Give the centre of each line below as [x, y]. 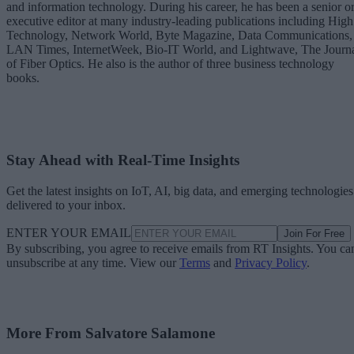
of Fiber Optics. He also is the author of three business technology [170, 63]
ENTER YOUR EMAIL [69, 232]
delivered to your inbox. [66, 205]
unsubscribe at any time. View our [93, 262]
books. [23, 77]
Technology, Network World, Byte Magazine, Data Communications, [179, 35]
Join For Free [314, 233]
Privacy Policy [271, 262]
